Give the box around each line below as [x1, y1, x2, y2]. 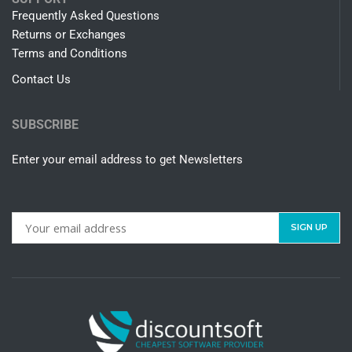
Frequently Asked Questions [12, 9, 159, 24]
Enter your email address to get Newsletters [12, 152, 243, 167]
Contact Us [12, 72, 71, 87]
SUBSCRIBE [12, 117, 79, 133]
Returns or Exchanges [12, 27, 126, 42]
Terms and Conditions [12, 46, 127, 61]
